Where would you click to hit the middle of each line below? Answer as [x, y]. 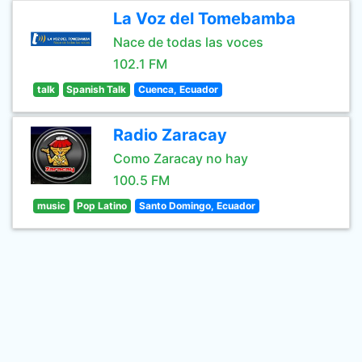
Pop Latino [102, 206]
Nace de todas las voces [188, 42]
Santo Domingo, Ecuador [197, 206]
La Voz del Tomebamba [204, 19]
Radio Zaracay [170, 135]
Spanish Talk [97, 89]
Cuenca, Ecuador [178, 89]
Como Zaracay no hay [181, 158]
